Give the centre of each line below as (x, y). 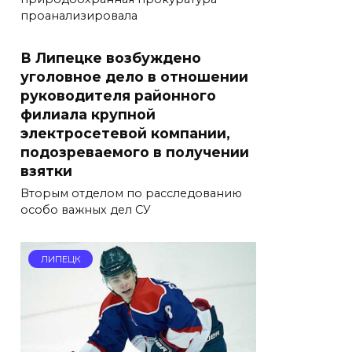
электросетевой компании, (125, 133)
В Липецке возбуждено (111, 57)
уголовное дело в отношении (134, 76)
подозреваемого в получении (135, 152)
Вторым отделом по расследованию (131, 194)
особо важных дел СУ (86, 210)
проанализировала (79, 16)
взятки (46, 170)
